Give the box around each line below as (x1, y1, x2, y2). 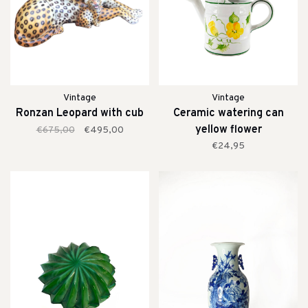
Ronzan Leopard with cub (16, 107, 144, 121)
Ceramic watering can (173, 107, 284, 121)
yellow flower (195, 123, 262, 137)
